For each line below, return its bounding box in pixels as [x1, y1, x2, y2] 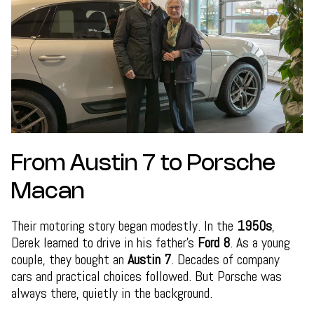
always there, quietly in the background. [11, 283, 212, 302]
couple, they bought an [11, 250, 128, 268]
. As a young [230, 233, 290, 252]
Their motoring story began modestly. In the [11, 216, 237, 235]
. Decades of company [171, 250, 280, 268]
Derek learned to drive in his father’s [11, 233, 198, 252]
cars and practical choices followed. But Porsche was [11, 266, 282, 285]
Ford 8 [198, 233, 230, 252]
